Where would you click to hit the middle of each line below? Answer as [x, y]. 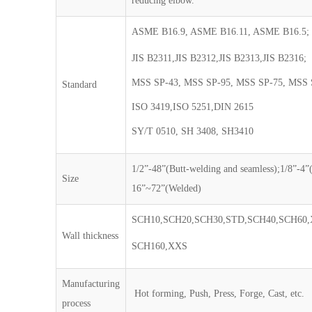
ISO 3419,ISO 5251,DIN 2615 [193, 107]
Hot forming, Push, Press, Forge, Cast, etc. [218, 294]
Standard [80, 85]
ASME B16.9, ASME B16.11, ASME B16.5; [221, 32]
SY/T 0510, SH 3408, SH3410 [193, 131]
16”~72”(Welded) [167, 188]
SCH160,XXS [160, 246]
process [77, 303]
